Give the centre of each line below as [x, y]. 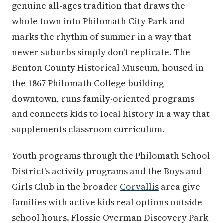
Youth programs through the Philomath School [111, 155]
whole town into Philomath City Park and [99, 21]
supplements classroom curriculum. [88, 129]
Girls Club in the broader [66, 186]
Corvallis [139, 186]
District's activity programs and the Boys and [107, 171]
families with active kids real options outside [107, 202]
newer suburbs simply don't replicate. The [101, 52]
